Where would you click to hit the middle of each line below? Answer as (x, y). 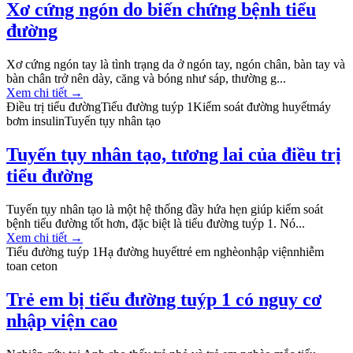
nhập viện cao (62, 321)
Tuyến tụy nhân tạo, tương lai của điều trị (174, 155)
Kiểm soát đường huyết (251, 107)
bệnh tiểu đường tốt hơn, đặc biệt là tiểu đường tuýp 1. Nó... (156, 224)
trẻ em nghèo (212, 252)
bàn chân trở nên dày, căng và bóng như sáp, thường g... (146, 79)
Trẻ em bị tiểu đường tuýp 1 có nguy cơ (164, 300)
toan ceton (32, 266)
